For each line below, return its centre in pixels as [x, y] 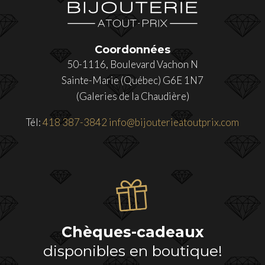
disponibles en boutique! [132, 251]
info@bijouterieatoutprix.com [174, 122]
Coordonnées [132, 50]
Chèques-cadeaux [132, 232]
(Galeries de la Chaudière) [132, 96]
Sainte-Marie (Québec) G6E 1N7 [132, 80]
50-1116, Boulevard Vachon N [132, 64]
